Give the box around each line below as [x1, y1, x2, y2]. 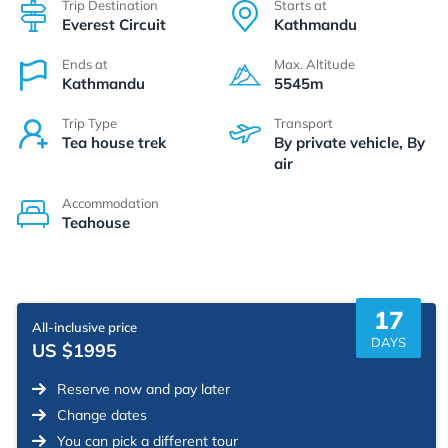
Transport [274, 114, 333, 131]
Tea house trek [62, 132, 166, 152]
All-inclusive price [32, 318, 137, 335]
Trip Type [62, 114, 117, 131]
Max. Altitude [274, 55, 355, 72]
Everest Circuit [62, 14, 166, 34]
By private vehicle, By [274, 132, 425, 152]
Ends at [62, 55, 108, 72]
